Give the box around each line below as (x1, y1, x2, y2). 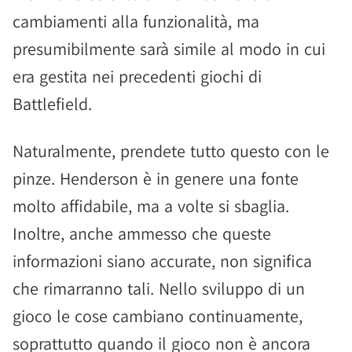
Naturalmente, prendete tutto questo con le (13, 140, 329, 162)
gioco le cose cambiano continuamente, (13, 305, 302, 327)
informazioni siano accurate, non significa (13, 250, 312, 272)
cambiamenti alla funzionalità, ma (13, 10, 259, 32)
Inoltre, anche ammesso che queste (13, 222, 271, 244)
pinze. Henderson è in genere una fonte (13, 167, 299, 189)
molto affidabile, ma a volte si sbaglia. (13, 195, 289, 217)
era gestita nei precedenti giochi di (13, 65, 262, 87)
